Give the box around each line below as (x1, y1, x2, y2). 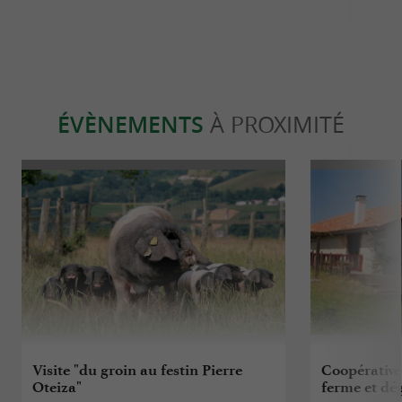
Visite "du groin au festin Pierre (32, 360, 243, 379)
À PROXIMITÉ (204, 109, 345, 139)
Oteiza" (32, 377, 83, 396)
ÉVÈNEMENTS (57, 109, 204, 140)
